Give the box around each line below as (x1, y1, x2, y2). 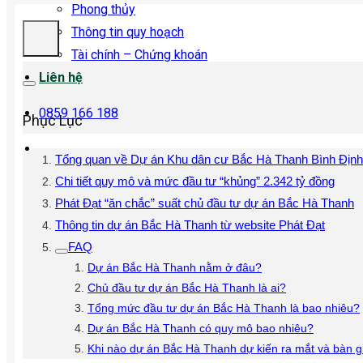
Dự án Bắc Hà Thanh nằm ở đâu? (88, 260, 262, 274)
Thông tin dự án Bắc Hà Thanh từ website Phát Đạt (55, 217, 325, 232)
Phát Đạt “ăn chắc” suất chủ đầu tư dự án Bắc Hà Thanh (55, 195, 354, 210)
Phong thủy (71, 2, 135, 17)
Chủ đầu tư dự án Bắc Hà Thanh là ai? (88, 280, 286, 294)
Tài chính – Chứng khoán (71, 47, 207, 62)
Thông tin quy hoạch (71, 24, 184, 40)
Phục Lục (23, 111, 83, 129)
